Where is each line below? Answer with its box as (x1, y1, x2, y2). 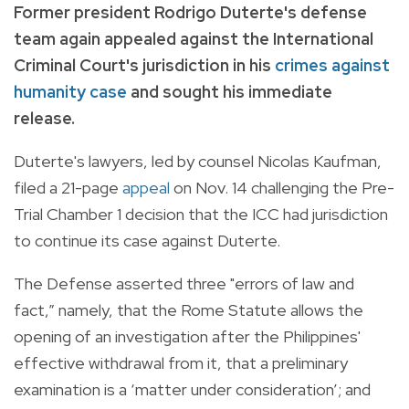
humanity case (14, 80, 127, 102)
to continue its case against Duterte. (14, 229, 284, 251)
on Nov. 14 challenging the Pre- (170, 176, 394, 198)
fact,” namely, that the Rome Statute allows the (14, 299, 363, 320)
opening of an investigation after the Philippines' (14, 325, 361, 347)
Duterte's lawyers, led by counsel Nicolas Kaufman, (14, 150, 382, 172)
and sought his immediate (127, 80, 332, 102)
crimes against (275, 54, 390, 76)
